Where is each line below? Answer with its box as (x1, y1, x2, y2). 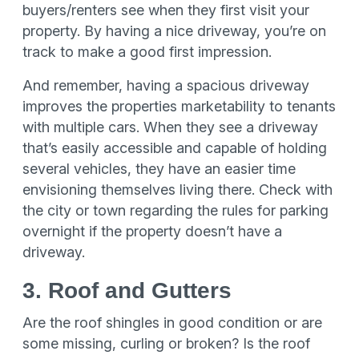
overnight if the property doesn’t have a (22, 223, 282, 240)
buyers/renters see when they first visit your (22, 2, 309, 18)
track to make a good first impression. (22, 43, 272, 60)
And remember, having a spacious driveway (22, 77, 309, 94)
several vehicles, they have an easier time (22, 160, 296, 177)
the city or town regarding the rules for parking (22, 202, 329, 219)
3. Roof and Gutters (22, 278, 232, 303)
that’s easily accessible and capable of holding (22, 139, 327, 156)
